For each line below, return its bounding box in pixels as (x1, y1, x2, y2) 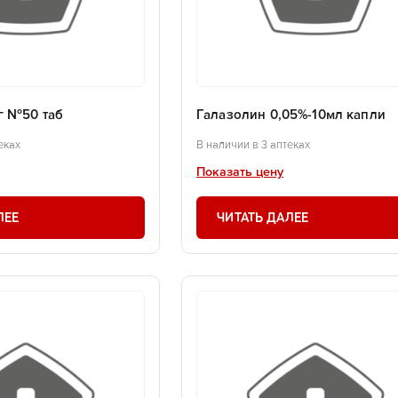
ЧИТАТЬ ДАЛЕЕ (217, 209, 309, 226)
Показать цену (196, 165, 283, 179)
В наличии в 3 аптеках (196, 139, 310, 151)
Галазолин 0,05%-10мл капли (196, 108, 386, 123)
